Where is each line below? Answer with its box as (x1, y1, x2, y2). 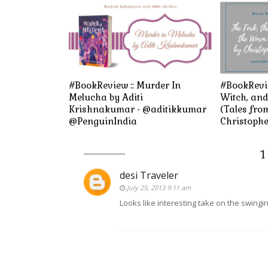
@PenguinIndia (68, 115, 137, 127)
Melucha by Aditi (68, 92, 143, 103)
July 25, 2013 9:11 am (126, 183, 191, 193)
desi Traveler (119, 169, 178, 182)
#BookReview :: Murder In (68, 80, 181, 92)
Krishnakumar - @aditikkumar (68, 103, 206, 115)
